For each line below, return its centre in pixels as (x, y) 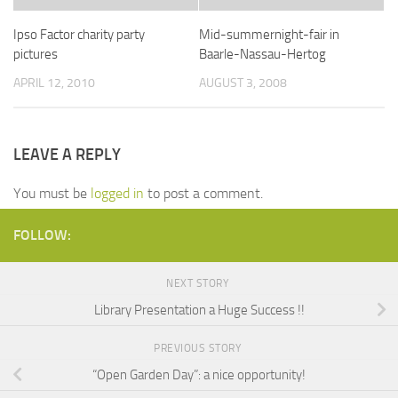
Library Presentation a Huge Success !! (199, 310)
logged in (117, 194)
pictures (36, 54)
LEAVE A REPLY (67, 155)
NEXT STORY (199, 284)
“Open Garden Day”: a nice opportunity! (199, 374)
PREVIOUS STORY (199, 349)
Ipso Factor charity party (79, 35)
